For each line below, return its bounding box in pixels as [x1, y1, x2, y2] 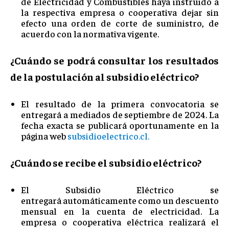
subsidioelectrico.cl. [67, 129, 149, 142]
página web [21, 129, 67, 142]
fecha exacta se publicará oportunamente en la [21, 119, 219, 131]
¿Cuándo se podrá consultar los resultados [10, 53, 219, 66]
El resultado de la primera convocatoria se [21, 97, 219, 109]
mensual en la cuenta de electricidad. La [21, 204, 219, 217]
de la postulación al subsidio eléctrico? [10, 70, 199, 83]
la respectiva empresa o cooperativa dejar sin [21, 6, 219, 18]
